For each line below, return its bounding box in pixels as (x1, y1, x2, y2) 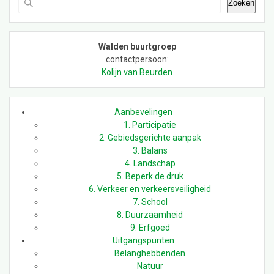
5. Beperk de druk (116, 171, 183, 182)
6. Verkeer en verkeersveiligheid (89, 184, 211, 194)
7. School (132, 197, 168, 207)
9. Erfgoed (130, 223, 170, 233)
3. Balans (132, 146, 168, 156)
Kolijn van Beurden (102, 67, 172, 78)
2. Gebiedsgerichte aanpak (98, 133, 201, 143)
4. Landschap (124, 158, 176, 169)
